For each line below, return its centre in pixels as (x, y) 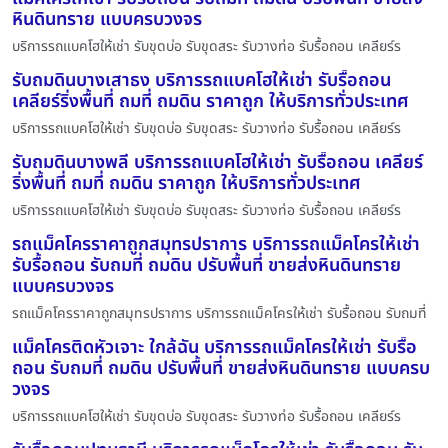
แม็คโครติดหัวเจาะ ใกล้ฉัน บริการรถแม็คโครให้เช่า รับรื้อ (214, 348)
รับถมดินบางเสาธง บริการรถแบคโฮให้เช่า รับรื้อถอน (201, 81)
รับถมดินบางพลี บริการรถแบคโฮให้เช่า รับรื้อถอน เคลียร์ (217, 163)
